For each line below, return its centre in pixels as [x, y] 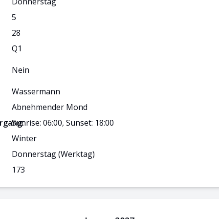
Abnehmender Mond [50, 107]
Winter [24, 138]
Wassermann [36, 91]
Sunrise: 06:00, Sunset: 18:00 [63, 123]
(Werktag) [76, 154]
